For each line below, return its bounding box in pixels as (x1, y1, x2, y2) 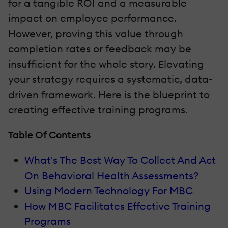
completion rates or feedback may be (8, 42, 191, 55)
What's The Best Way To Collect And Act (24, 153, 216, 166)
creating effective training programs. (8, 103, 188, 116)
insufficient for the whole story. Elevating (8, 57, 204, 70)
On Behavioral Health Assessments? (24, 168, 198, 182)
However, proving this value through (8, 26, 183, 40)
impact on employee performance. (8, 11, 177, 24)
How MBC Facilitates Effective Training (24, 199, 211, 212)
